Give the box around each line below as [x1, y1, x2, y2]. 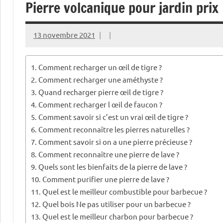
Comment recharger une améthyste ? [38, 74, 163, 84]
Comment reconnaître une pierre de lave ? [38, 149, 180, 159]
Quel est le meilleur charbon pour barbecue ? [42, 211, 194, 221]
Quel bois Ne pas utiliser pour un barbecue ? [42, 199, 191, 209]
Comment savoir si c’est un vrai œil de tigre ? [38, 111, 189, 121]
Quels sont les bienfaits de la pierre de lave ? [38, 161, 188, 171]
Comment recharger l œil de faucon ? [38, 99, 163, 109]
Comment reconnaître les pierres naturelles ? [38, 124, 190, 134]
